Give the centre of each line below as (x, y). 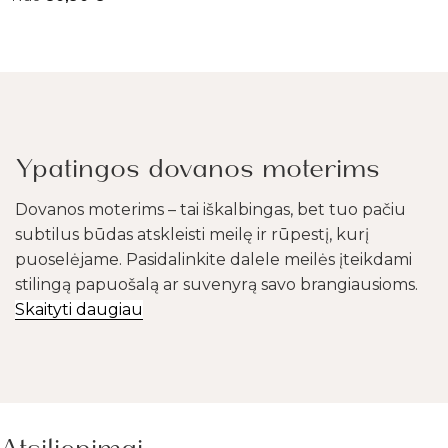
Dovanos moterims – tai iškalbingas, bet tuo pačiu (210, 210)
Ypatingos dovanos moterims (197, 168)
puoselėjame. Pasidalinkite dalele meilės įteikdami (213, 260)
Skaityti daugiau (79, 310)
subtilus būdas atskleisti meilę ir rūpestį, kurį (192, 235)
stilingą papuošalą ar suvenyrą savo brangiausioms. (216, 285)
